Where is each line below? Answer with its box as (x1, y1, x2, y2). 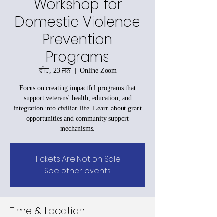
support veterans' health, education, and (23, 94, 132, 102)
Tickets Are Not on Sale (34, 153, 121, 165)
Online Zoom (79, 66, 117, 74)
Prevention (43, 30, 112, 49)
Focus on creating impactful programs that (19, 84, 136, 92)
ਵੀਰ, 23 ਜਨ (38, 66, 71, 74)
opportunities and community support (26, 114, 129, 122)
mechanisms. (60, 124, 95, 132)
